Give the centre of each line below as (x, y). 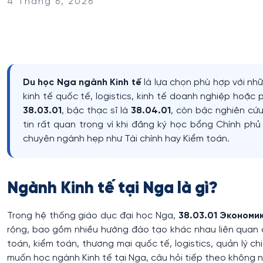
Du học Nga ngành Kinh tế (82, 82)
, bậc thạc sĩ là (96, 110)
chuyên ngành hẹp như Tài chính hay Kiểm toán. (126, 139)
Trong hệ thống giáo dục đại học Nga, (93, 215)
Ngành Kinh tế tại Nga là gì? (112, 188)
